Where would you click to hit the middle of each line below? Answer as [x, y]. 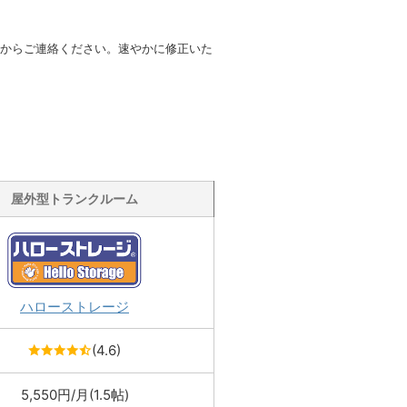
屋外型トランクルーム [74, 199]
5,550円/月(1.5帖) [74, 395]
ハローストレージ [74, 307]
